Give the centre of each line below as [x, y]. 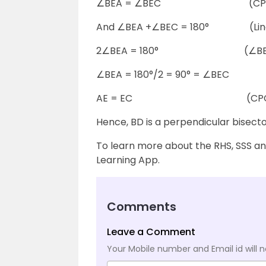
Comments [142, 207]
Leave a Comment [151, 232]
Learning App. [128, 160]
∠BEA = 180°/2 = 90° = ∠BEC [163, 75]
